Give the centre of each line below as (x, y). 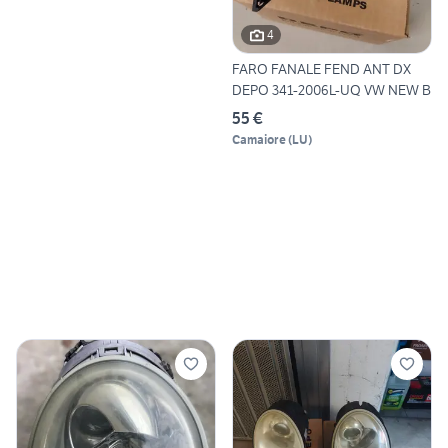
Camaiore (259, 139)
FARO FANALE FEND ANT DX (321, 68)
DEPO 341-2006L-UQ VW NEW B (331, 89)
